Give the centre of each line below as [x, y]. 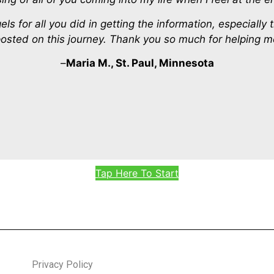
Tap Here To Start [137, 173]
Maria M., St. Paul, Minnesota [140, 63]
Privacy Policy [62, 264]
